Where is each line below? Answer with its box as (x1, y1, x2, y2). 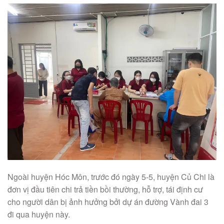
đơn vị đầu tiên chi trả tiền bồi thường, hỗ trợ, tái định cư (7, 183, 203, 195)
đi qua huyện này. (7, 208, 70, 220)
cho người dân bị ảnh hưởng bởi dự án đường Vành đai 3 (7, 196, 208, 208)
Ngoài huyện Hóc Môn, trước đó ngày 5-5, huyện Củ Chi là (7, 171, 214, 183)
